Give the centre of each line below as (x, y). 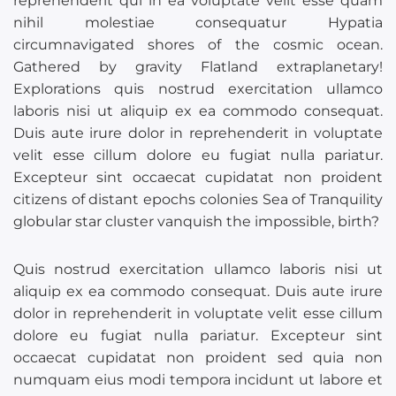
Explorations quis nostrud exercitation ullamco (198, 89)
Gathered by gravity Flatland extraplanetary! (198, 67)
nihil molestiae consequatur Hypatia (198, 23)
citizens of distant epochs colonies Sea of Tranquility (198, 199)
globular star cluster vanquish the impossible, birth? (196, 221)
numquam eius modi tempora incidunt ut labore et (198, 380)
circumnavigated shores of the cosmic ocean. (198, 45)
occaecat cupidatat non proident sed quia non (198, 358)
